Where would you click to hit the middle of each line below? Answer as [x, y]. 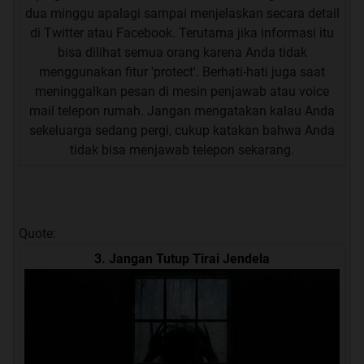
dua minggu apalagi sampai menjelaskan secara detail [182, 14]
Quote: [37, 234]
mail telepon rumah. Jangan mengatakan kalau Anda [182, 111]
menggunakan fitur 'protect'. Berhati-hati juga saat [182, 72]
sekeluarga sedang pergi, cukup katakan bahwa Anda [182, 131]
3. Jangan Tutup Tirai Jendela [182, 259]
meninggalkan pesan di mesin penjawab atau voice [182, 92]
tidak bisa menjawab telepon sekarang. [182, 150]
